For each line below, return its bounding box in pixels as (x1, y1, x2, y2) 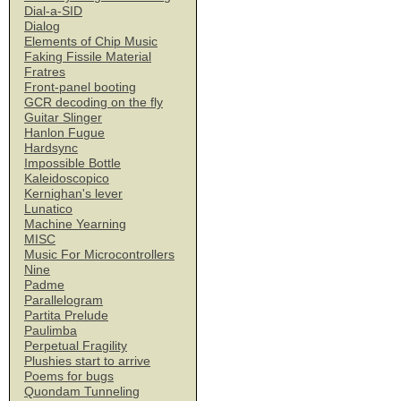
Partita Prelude (24, 308, 108, 322)
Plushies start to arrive (24, 354, 150, 368)
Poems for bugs (24, 369, 114, 383)
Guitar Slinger (24, 110, 102, 124)
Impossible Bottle (24, 156, 121, 170)
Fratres (24, 64, 65, 79)
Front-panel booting (24, 80, 136, 94)
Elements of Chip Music (24, 34, 158, 48)
